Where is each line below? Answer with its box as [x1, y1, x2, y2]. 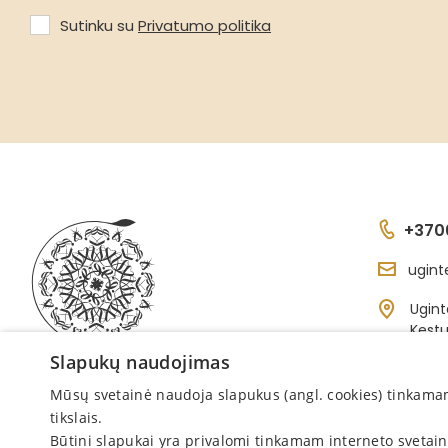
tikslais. [50, 408, 103, 427]
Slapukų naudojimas [50, 350, 231, 374]
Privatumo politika [138, 14, 271, 36]
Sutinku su [60, 14, 138, 36]
